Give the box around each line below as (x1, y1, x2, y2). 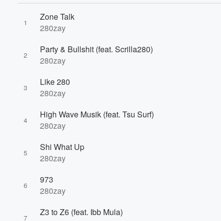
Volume (173, 70, 200, 78)
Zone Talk (40, 11, 74, 22)
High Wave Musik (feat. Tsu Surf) (40, 109, 154, 120)
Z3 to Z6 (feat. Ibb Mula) (40, 206, 123, 218)
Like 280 (40, 76, 70, 87)
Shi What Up (40, 141, 84, 152)
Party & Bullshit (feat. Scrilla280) (40, 43, 153, 55)
